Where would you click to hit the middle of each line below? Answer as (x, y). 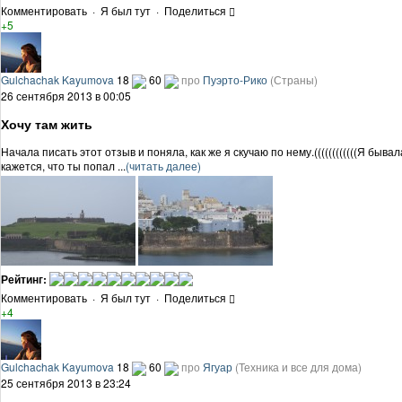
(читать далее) (163, 165)
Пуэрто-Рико (235, 79)
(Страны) (294, 79)
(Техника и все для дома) (298, 366)
